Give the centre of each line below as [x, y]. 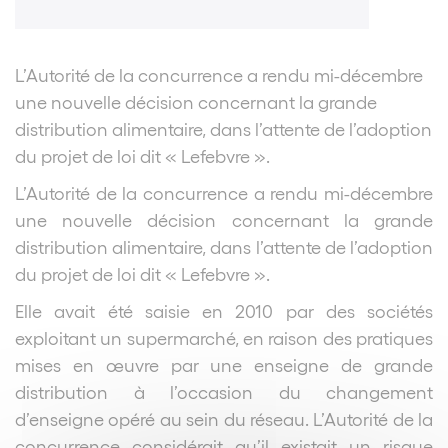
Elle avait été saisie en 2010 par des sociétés [224, 310]
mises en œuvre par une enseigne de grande [224, 364]
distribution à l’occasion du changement [224, 391]
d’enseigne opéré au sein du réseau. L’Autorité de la [224, 418]
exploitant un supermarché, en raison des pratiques [224, 337]
